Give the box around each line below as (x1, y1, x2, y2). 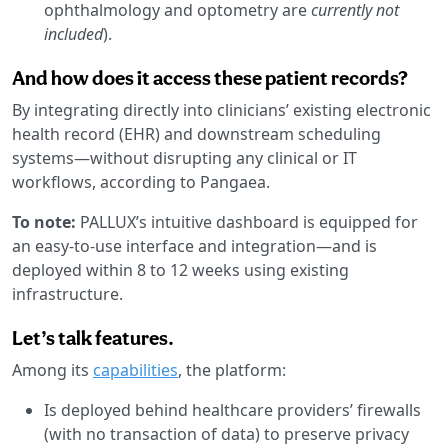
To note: (12, 210, 76, 233)
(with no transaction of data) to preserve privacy (44, 422, 409, 445)
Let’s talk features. (12, 325, 174, 350)
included (44, 22, 103, 45)
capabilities (93, 358, 178, 381)
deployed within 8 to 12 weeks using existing (12, 258, 349, 281)
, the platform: (178, 358, 286, 381)
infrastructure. (12, 282, 123, 305)
